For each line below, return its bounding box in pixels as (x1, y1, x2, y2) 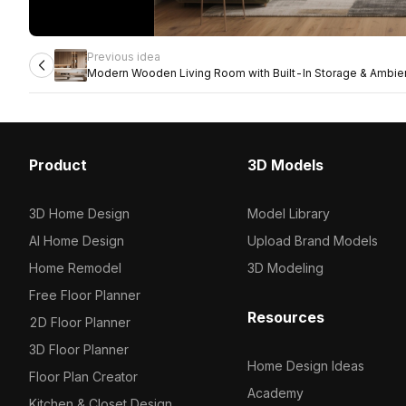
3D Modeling (246, 260, 324, 275)
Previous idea (87, 50, 160, 63)
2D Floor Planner (29, 314, 130, 330)
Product (29, 156, 87, 174)
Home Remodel (29, 260, 121, 275)
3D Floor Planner (29, 342, 129, 357)
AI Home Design (29, 233, 124, 248)
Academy (246, 385, 304, 401)
